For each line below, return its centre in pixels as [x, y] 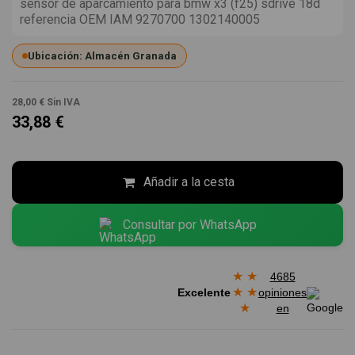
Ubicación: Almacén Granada [102, 56]
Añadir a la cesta [189, 182]
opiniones [282, 292]
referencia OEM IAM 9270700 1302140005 [140, 20]
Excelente [204, 292]
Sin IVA [63, 103]
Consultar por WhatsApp [189, 225]
